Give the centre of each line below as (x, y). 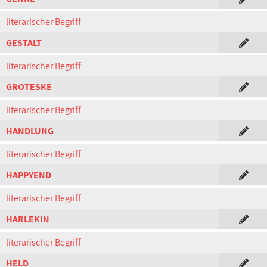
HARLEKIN (28, 219)
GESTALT (24, 43)
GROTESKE (29, 87)
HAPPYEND (29, 175)
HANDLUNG (30, 131)
